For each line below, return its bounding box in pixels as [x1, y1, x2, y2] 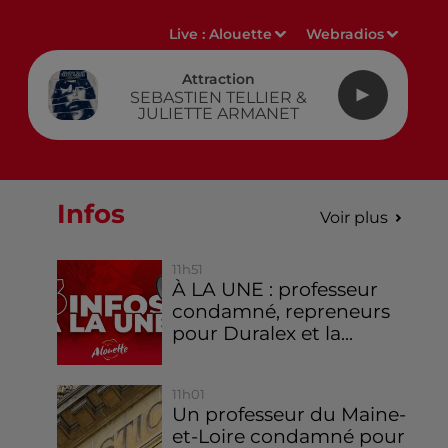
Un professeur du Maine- [172, 403, 407, 427]
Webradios [306, 25, 385, 43]
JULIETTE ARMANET [137, 103, 299, 123]
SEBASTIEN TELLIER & [129, 87, 307, 107]
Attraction [181, 69, 255, 88]
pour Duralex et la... [172, 322, 354, 345]
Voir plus [319, 208, 388, 227]
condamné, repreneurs [172, 300, 391, 323]
